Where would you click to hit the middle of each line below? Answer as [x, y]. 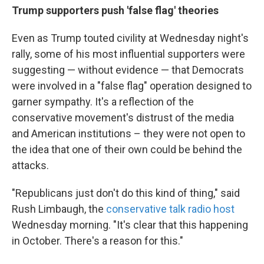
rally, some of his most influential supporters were [128, 54]
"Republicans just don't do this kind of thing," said [126, 193]
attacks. [30, 165]
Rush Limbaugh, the [59, 209]
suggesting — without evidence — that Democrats [128, 70]
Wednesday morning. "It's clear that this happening [130, 225]
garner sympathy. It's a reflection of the [103, 102]
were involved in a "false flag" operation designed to [132, 86]
